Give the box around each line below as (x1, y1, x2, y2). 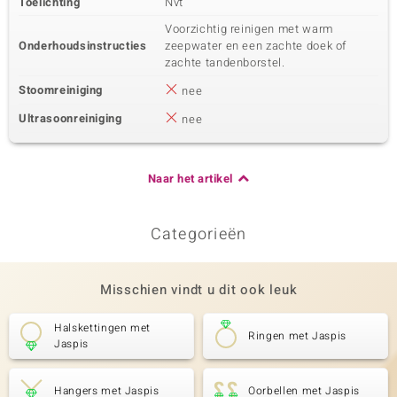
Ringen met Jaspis (248, 328, 347, 344)
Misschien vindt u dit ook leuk (99, 280, 298, 300)
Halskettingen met (54, 320, 152, 336)
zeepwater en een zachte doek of (165, 37, 347, 54)
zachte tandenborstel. (165, 54, 285, 71)
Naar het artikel (147, 170, 233, 187)
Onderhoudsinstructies (19, 37, 147, 54)
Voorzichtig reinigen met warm (165, 20, 333, 37)
